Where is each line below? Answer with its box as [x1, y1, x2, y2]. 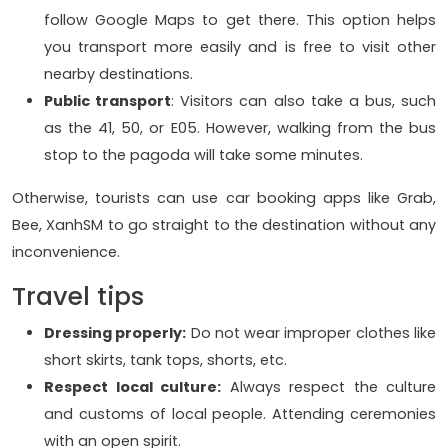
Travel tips [12, 278, 144, 314]
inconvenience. [12, 241, 124, 262]
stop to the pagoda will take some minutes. [44, 144, 367, 165]
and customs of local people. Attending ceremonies [44, 403, 436, 424]
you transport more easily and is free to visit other [44, 36, 436, 57]
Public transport [44, 90, 172, 111]
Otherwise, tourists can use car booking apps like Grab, [12, 187, 436, 208]
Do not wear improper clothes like [186, 322, 437, 343]
